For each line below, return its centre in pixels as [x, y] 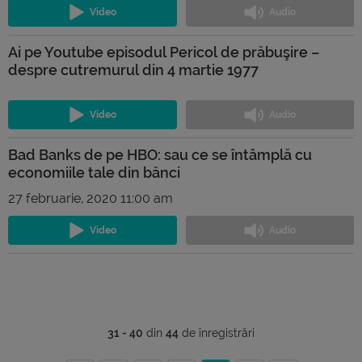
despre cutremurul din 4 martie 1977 [133, 69]
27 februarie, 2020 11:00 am [90, 198]
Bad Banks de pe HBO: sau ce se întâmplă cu [160, 154]
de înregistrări [217, 333]
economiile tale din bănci [94, 172]
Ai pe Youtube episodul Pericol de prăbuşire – [164, 52]
